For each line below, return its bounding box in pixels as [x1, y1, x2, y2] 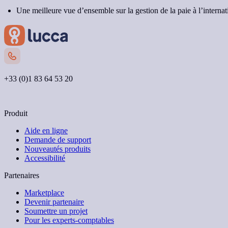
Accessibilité [24, 154, 65, 163]
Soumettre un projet [24, 207, 88, 216]
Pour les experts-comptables [24, 216, 114, 225]
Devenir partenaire [24, 197, 84, 207]
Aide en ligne [24, 126, 68, 135]
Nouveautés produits [24, 145, 91, 154]
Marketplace [24, 188, 64, 197]
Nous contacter [12, 92, 64, 101]
